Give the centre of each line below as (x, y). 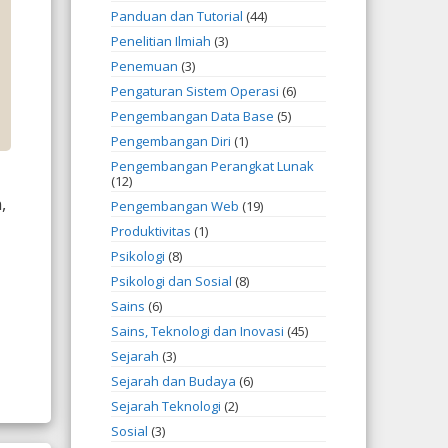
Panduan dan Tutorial (177, 16)
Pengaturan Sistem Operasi (195, 91)
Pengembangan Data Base (192, 116)
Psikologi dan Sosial (171, 281)
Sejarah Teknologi (166, 406)
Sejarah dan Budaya (173, 381)
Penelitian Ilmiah (161, 41)
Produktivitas (151, 231)
